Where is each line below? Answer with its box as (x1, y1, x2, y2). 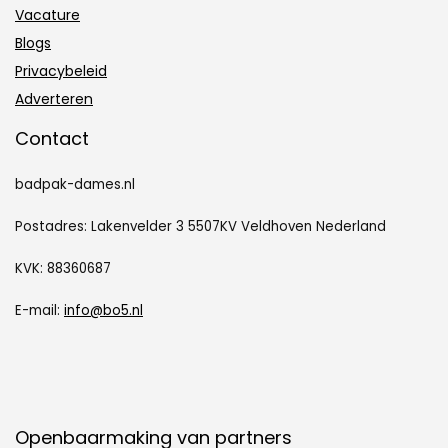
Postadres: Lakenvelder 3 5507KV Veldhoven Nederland (15, 216, 386, 236)
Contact (15, 125, 89, 151)
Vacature (15, 4, 80, 25)
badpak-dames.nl (15, 174, 135, 194)
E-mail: (15, 300, 64, 320)
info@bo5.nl (64, 300, 143, 320)
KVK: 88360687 (15, 258, 111, 278)
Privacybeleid (15, 60, 107, 81)
